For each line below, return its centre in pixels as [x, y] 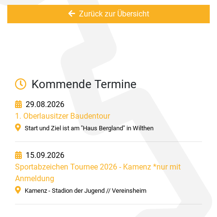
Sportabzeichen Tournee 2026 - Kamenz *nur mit [98, 167]
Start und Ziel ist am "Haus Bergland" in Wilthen [89, 128]
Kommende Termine [83, 84]
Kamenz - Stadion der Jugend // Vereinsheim [85, 191]
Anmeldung [35, 178]
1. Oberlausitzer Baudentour [62, 116]
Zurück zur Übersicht [113, 14]
